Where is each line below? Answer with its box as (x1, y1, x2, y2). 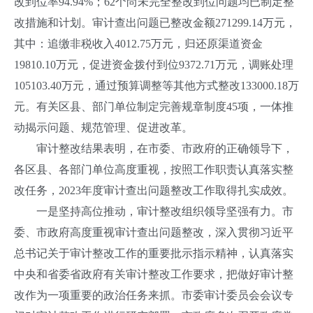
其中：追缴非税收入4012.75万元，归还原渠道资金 (14, 38, 263, 50)
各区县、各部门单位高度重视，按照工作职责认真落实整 (14, 163, 293, 175)
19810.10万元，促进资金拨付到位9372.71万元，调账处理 (14, 59, 293, 71)
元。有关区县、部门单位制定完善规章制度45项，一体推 (14, 101, 293, 112)
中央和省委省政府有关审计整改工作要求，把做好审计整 (14, 268, 293, 280)
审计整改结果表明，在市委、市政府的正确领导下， (14, 143, 293, 154)
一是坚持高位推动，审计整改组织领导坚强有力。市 (14, 205, 293, 217)
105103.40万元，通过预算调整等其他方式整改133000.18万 (14, 80, 299, 92)
